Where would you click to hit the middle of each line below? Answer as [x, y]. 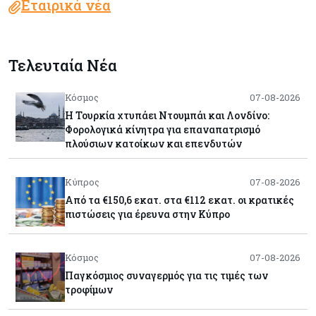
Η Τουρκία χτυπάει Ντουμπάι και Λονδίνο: [167, 115]
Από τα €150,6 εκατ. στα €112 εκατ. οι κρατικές [180, 200]
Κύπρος [82, 182]
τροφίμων [89, 289]
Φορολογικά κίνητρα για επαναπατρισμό [163, 129]
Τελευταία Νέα [63, 65]
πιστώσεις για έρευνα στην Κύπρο [147, 214]
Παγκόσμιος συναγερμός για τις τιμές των [166, 275]
